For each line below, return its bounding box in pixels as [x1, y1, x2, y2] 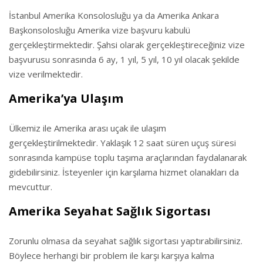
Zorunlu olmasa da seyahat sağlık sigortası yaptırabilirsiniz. [9, 235, 242, 247]
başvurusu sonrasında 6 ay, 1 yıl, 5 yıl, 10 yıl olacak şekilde [9, 53, 240, 65]
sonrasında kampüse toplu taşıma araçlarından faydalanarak [9, 151, 247, 163]
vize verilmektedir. [9, 68, 83, 80]
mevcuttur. [9, 181, 52, 193]
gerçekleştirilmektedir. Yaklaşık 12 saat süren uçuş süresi [9, 137, 236, 149]
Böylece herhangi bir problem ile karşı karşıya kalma [9, 249, 214, 261]
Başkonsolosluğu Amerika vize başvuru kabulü [9, 24, 190, 36]
